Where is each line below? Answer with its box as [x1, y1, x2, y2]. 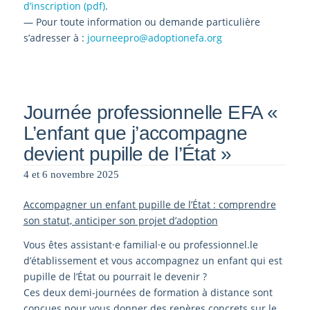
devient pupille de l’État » [23, 143, 232, 165]
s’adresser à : [23, 30, 87, 44]
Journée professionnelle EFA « [23, 101, 278, 123]
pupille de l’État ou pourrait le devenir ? [23, 269, 207, 283]
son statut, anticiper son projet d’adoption [23, 214, 218, 228]
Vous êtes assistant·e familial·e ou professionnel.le [23, 237, 258, 251]
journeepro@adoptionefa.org [86, 30, 222, 44]
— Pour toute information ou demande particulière [23, 15, 260, 28]
